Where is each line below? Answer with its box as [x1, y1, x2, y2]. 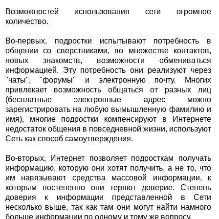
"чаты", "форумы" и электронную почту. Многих [5, 76, 212, 85]
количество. [5, 17, 48, 26]
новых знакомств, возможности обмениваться [5, 56, 212, 65]
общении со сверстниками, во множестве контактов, [5, 46, 212, 55]
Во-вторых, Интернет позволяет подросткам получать [5, 154, 212, 163]
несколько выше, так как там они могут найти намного [5, 203, 212, 212]
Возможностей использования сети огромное [5, 7, 212, 16]
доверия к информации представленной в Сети [5, 193, 212, 202]
